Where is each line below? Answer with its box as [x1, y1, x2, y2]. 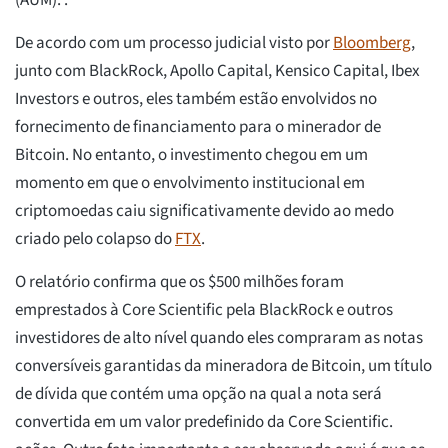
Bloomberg [333, 31, 411, 56]
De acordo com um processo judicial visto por [15, 31, 333, 56]
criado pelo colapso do [15, 227, 175, 252]
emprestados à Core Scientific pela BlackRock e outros [15, 298, 393, 323]
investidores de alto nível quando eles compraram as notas [15, 326, 423, 351]
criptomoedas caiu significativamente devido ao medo [15, 199, 394, 224]
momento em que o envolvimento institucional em [15, 171, 365, 196]
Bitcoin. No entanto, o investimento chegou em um [15, 143, 368, 168]
